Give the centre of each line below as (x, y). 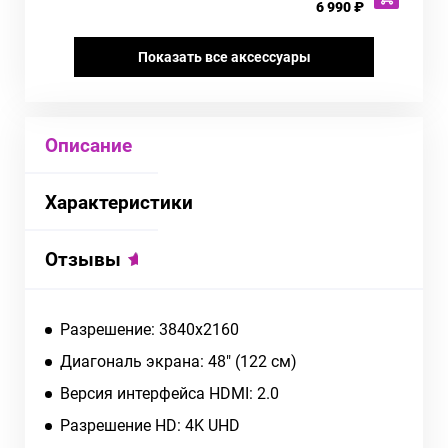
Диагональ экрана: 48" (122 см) (178, 361)
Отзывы (83, 259)
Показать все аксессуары (224, 56)
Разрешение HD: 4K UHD (150, 425)
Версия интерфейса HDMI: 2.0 (169, 393)
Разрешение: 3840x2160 (149, 329)
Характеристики (119, 202)
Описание (88, 145)
